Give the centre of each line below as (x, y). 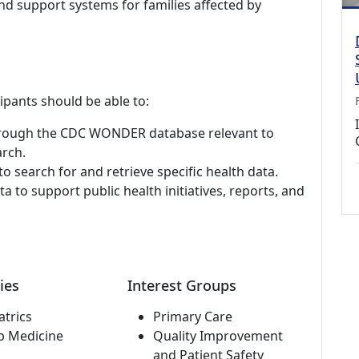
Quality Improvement (218, 336)
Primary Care (192, 317)
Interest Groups (182, 285)
